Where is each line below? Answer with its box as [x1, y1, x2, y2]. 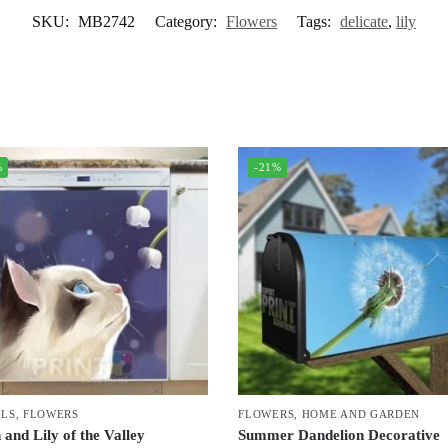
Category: [155, 12, 221, 30]
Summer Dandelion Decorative [238, 427, 441, 444]
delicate [340, 12, 388, 30]
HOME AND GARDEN [301, 408, 421, 421]
